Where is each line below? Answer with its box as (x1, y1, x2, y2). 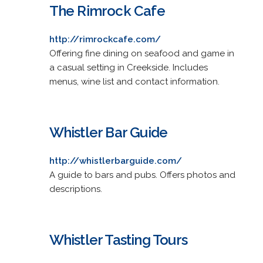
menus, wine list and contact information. (49, 76, 220, 87)
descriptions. (49, 183, 102, 194)
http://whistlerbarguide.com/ (49, 155, 182, 166)
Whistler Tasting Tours (49, 231, 187, 248)
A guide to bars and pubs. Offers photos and (49, 169, 235, 180)
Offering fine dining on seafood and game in (49, 48, 234, 59)
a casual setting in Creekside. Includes (49, 62, 208, 73)
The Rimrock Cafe (49, 2, 165, 19)
